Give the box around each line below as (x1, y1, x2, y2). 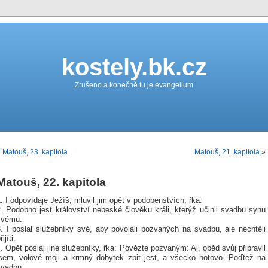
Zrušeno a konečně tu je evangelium (75, 81, 193, 89)
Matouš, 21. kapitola (194, 148, 260, 156)
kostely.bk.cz (61, 54, 207, 80)
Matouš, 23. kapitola (2, 148, 68, 156)
